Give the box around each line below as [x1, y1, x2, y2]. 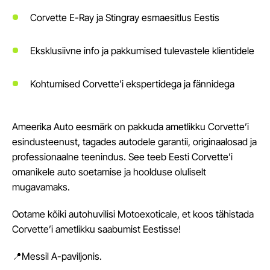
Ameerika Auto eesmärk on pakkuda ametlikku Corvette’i [12, 121, 249, 133]
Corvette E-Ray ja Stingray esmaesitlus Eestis [30, 11, 219, 24]
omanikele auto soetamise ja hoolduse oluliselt [12, 166, 206, 178]
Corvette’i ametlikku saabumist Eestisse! [12, 223, 181, 235]
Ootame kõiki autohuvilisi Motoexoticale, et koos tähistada [12, 208, 254, 220]
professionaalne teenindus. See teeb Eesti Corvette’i [12, 151, 233, 163]
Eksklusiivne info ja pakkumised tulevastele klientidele [30, 45, 254, 57]
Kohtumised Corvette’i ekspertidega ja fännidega [30, 78, 234, 90]
